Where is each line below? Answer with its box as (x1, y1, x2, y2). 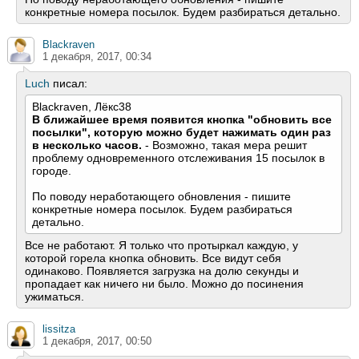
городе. (32, 164, 71, 178)
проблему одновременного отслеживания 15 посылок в (32, 151, 325, 165)
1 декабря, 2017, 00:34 (42, 50, 151, 63)
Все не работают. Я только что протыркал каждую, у (25, 239, 298, 252)
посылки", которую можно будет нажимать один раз (32, 126, 331, 139)
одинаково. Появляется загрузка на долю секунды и (25, 264, 299, 278)
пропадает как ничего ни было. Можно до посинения (25, 277, 304, 291)
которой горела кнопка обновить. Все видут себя (25, 252, 281, 265)
